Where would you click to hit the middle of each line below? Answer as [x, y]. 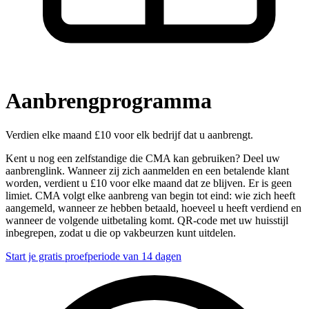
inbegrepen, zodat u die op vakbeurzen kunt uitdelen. [121, 232]
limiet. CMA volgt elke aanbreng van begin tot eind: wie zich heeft [150, 195]
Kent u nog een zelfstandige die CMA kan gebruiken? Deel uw [143, 158]
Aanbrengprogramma [109, 101]
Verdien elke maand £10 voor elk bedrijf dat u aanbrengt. [129, 134]
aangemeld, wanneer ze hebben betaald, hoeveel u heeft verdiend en [153, 208]
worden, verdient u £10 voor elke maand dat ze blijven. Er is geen [149, 183]
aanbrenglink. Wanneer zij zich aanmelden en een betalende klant [147, 170]
